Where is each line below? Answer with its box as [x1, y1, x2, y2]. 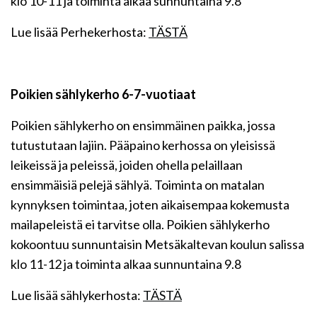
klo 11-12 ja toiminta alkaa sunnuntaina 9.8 [11, 256, 241, 272]
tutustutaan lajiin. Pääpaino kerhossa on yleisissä [11, 137, 275, 153]
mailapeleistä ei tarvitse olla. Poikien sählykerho [11, 217, 270, 232]
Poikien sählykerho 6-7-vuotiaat [11, 86, 196, 102]
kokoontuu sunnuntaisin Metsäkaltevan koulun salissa [11, 236, 304, 252]
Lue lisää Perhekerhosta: [11, 24, 149, 40]
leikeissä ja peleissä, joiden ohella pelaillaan [11, 157, 243, 173]
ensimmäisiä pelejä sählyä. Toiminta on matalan [11, 177, 265, 192]
